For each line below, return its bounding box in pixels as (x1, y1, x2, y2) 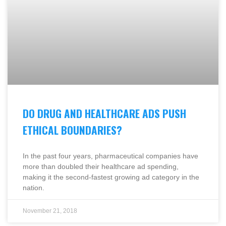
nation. (23, 183, 44, 192)
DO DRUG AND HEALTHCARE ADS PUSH (23, 105, 186, 121)
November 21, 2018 (23, 207, 77, 214)
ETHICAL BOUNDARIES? (23, 122, 122, 138)
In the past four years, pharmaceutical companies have (23, 151, 198, 160)
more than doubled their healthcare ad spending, (23, 162, 179, 171)
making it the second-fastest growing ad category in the (23, 173, 199, 181)
